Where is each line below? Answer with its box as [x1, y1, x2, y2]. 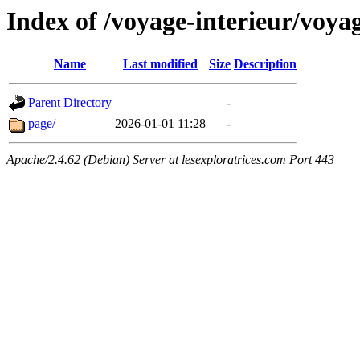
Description [234, 57, 297, 72]
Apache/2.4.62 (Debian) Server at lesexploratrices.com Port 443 [6, 153, 334, 167]
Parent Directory [28, 96, 112, 110]
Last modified [123, 57, 198, 72]
